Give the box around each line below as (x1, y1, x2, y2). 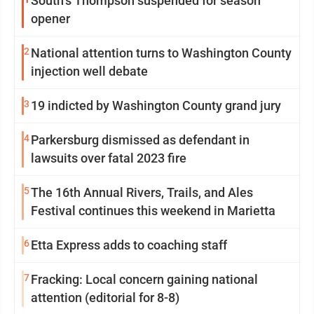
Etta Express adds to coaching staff (31, 238, 227, 252)
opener (31, 11, 70, 26)
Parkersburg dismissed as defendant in (31, 132, 250, 147)
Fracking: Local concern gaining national (31, 272, 258, 287)
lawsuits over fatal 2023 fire (31, 151, 186, 165)
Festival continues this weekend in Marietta (31, 203, 275, 218)
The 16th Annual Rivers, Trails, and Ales (31, 185, 253, 200)
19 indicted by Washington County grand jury (31, 98, 281, 113)
